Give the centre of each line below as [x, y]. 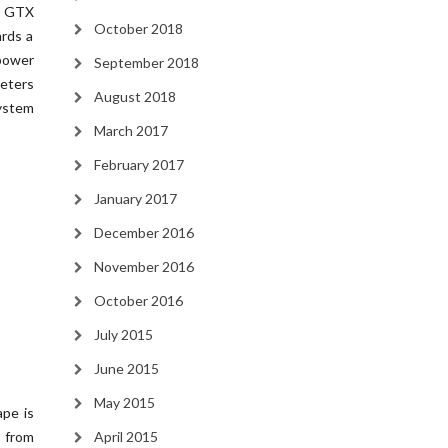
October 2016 [138, 300]
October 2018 [138, 28]
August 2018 [134, 96]
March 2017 [130, 130]
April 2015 [125, 436]
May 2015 [124, 402]
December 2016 [143, 232]
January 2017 [135, 198]
